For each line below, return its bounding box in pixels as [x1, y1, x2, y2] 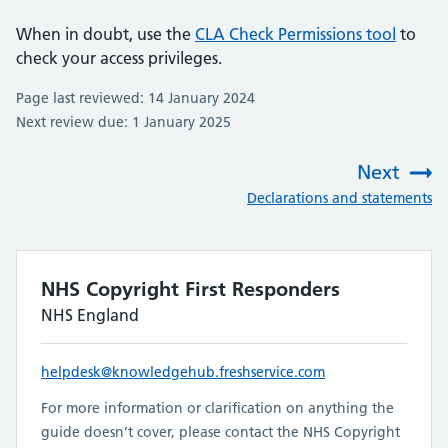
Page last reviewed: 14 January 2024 [16, 89, 255, 108]
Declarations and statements [247, 189, 432, 208]
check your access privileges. [16, 48, 226, 69]
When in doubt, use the [16, 24, 195, 45]
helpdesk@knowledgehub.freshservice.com [41, 363, 325, 382]
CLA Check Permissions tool [195, 24, 396, 45]
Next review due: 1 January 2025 [16, 113, 231, 132]
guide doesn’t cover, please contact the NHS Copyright [41, 423, 400, 442]
